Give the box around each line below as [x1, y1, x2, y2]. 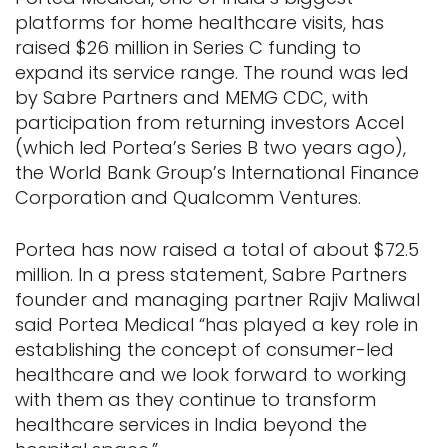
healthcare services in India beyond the [15, 412, 367, 437]
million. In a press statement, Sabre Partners [15, 262, 407, 287]
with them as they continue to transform [15, 387, 376, 412]
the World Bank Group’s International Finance [15, 160, 419, 185]
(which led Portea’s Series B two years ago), [15, 135, 406, 160]
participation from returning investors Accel [15, 110, 404, 135]
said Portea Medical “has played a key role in [15, 312, 418, 337]
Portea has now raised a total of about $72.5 [15, 237, 419, 262]
